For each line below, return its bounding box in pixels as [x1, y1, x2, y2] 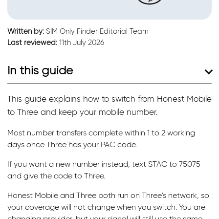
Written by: [7, 26, 44, 36]
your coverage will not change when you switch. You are [7, 202, 205, 212]
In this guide [7, 63, 73, 77]
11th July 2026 [57, 38, 104, 47]
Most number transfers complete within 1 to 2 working [7, 128, 195, 137]
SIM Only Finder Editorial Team [44, 26, 149, 36]
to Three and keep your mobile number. [7, 107, 158, 117]
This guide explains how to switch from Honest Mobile [7, 93, 212, 104]
